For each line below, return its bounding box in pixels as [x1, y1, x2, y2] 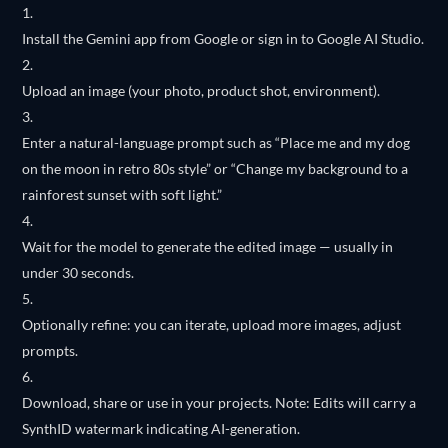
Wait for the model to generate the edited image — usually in [22, 238, 394, 255]
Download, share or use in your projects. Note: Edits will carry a [22, 394, 417, 411]
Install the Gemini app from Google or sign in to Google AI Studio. [22, 30, 425, 47]
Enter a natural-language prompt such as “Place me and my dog [22, 134, 411, 151]
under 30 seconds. [22, 264, 135, 281]
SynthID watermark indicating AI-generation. [22, 420, 301, 437]
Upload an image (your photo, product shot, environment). [22, 82, 381, 99]
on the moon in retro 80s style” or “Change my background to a [22, 160, 409, 177]
